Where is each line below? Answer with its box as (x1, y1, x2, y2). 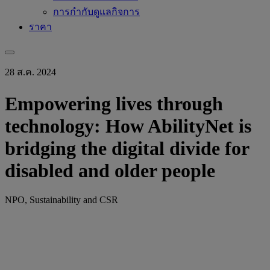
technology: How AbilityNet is (5, 115, 251, 137)
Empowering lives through (5, 92, 223, 115)
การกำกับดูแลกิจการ (53, 7, 140, 17)
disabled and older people (5, 159, 215, 181)
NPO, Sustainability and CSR (5, 195, 118, 206)
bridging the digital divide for (5, 137, 249, 159)
